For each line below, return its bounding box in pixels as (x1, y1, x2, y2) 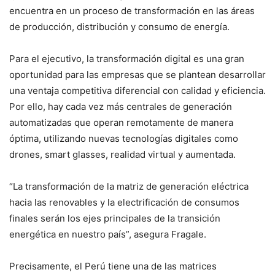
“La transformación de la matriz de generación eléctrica (9, 180, 249, 192)
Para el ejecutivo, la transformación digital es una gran (9, 52, 244, 64)
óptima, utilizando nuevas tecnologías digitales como (9, 132, 238, 144)
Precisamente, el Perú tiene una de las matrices (9, 260, 217, 272)
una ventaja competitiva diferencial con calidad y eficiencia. (9, 84, 266, 96)
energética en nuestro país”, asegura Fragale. (9, 228, 206, 240)
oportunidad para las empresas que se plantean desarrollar (9, 68, 266, 80)
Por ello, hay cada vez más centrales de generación (9, 100, 232, 112)
